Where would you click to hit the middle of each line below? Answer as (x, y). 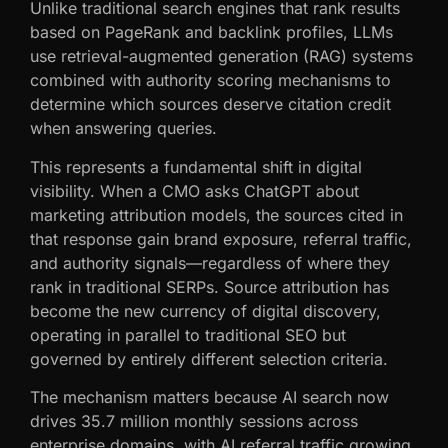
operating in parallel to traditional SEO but (188, 334)
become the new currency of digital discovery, (205, 310)
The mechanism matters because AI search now (209, 397)
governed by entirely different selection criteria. (209, 358)
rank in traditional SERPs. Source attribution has (209, 286)
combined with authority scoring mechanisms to (210, 80)
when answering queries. (123, 128)
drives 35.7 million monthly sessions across (194, 421)
